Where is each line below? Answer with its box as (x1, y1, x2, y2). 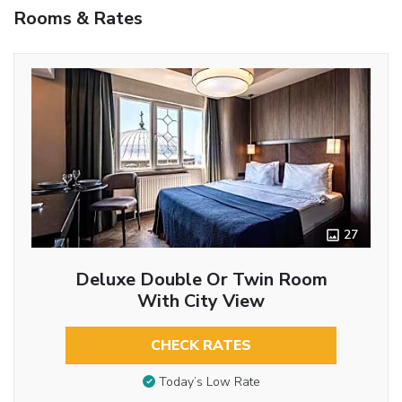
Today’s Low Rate (158, 373, 260, 391)
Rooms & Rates (13, 5, 143, 31)
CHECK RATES (151, 335, 251, 355)
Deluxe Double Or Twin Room (74, 267, 328, 292)
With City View (137, 288, 265, 313)
